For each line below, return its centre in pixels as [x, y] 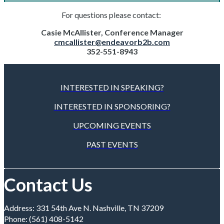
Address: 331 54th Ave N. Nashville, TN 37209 [84, 207]
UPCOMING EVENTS [112, 125]
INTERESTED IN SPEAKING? [112, 87]
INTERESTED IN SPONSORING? [112, 106]
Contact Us [48, 184]
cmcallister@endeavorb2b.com [112, 42]
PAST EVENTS [112, 144]
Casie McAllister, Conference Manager [112, 32]
